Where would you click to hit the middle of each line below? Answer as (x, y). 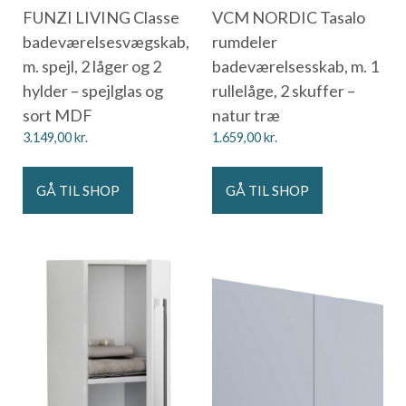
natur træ (246, 115)
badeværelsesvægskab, (106, 41)
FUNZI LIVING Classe (101, 17)
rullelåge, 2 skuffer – (284, 90)
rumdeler (245, 41)
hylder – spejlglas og (93, 90)
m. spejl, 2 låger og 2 (92, 66)
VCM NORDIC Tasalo (289, 17)
